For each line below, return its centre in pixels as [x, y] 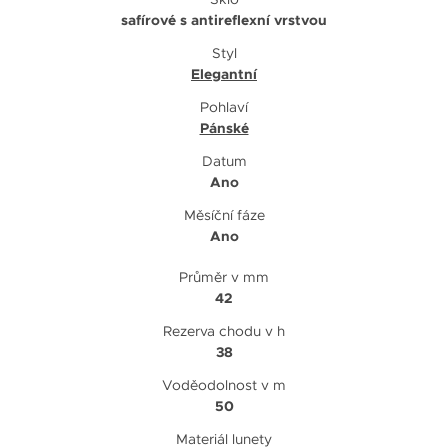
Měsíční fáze [224, 214]
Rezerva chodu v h [224, 330]
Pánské [224, 127]
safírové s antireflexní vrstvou [224, 19]
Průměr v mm [224, 276]
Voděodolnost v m [224, 384]
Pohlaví [224, 106]
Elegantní [224, 73]
